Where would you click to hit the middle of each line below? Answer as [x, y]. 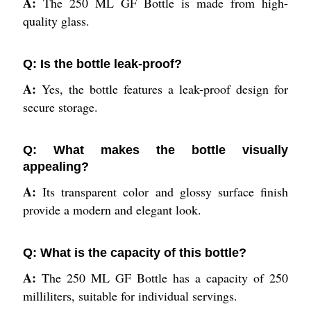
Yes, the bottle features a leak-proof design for [165, 89]
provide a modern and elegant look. [112, 210]
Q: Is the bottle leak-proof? [102, 64]
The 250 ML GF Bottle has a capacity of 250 [165, 278]
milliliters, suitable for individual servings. [130, 296]
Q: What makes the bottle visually [155, 150]
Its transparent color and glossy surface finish [166, 192]
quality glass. [56, 21]
